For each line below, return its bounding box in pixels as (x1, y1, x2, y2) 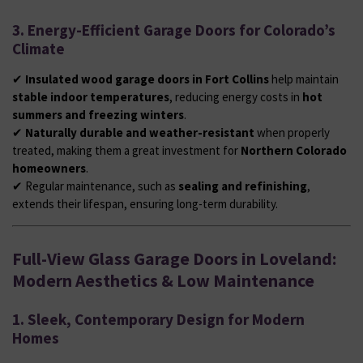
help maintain (269, 70, 339, 87)
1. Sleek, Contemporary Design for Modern (12, 309, 305, 329)
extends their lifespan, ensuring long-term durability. (12, 195, 278, 211)
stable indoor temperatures (12, 88, 169, 105)
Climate (12, 38, 65, 58)
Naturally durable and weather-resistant (25, 124, 254, 140)
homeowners (12, 160, 86, 176)
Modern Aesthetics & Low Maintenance (12, 270, 314, 292)
